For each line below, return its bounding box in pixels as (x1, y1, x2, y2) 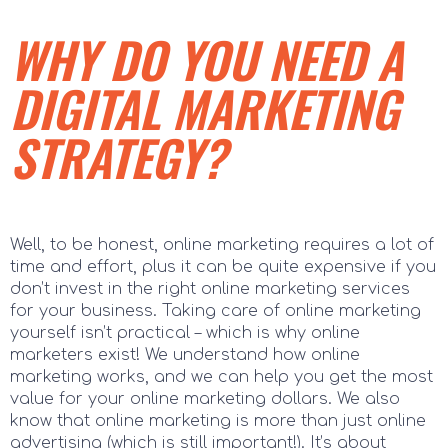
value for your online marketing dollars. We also (10, 389, 400, 408)
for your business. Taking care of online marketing (10, 301, 421, 320)
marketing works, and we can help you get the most (10, 367, 433, 386)
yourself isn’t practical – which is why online (10, 323, 360, 342)
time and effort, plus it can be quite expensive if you (10, 257, 436, 276)
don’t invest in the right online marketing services (10, 279, 410, 298)
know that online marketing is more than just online (10, 411, 426, 430)
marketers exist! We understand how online (10, 345, 360, 364)
